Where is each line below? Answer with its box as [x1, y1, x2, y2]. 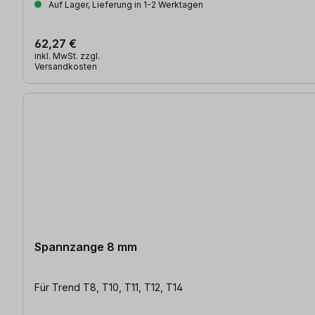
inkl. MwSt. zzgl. [34, 50, 100, 61]
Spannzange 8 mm [34, 239, 137, 254]
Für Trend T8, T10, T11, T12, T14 [34, 281, 183, 293]
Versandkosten [34, 60, 97, 72]
